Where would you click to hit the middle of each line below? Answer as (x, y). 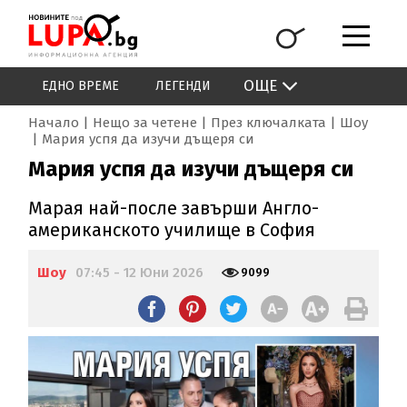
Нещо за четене (145, 123)
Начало (54, 123)
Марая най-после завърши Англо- (174, 208)
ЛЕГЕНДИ (184, 86)
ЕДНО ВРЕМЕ (81, 86)
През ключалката (269, 123)
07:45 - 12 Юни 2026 (140, 273)
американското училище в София (172, 230)
